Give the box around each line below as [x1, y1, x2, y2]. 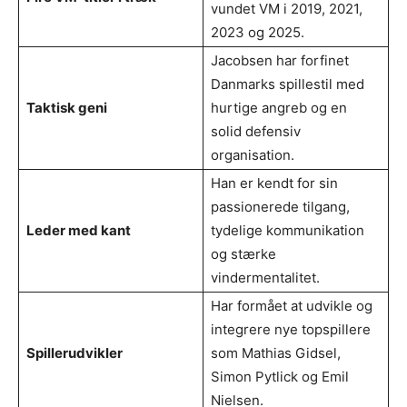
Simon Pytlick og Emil [211, 367, 349, 385]
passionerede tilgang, [211, 197, 350, 215]
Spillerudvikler [26, 343, 123, 362]
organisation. [211, 145, 294, 164]
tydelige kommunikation [211, 221, 364, 239]
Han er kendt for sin [211, 174, 338, 192]
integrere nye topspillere [211, 320, 371, 338]
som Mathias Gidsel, [211, 343, 341, 362]
